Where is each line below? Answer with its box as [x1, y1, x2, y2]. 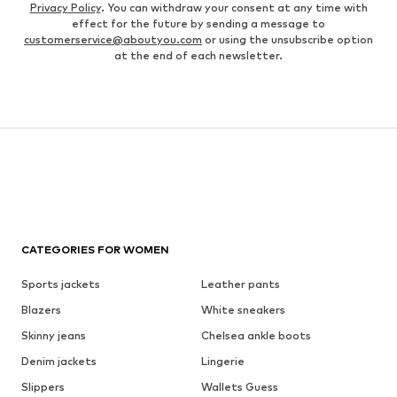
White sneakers [200, 302, 285, 316]
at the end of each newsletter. [114, 48, 283, 62]
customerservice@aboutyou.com [24, 32, 202, 46]
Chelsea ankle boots [200, 328, 311, 342]
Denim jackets [21, 354, 97, 368]
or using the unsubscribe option [202, 32, 373, 46]
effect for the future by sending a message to [72, 16, 325, 30]
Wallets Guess [200, 379, 278, 393]
